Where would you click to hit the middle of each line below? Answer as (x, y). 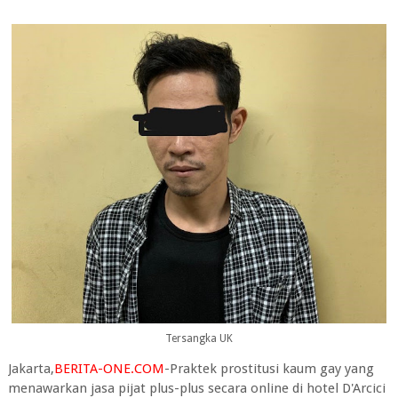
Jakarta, (31, 368)
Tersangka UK (199, 338)
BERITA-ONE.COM (109, 368)
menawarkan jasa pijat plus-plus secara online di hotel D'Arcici (196, 388)
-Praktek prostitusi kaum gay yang (269, 368)
